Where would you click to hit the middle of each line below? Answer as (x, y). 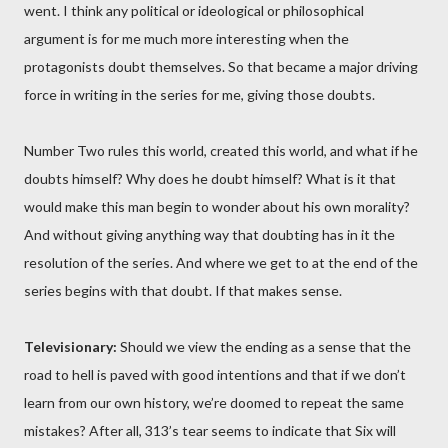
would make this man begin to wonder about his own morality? (217, 206)
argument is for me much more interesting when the (186, 38)
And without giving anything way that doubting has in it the (209, 234)
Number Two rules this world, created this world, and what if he (221, 150)
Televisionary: (70, 346)
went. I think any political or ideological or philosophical (194, 10)
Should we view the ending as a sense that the (264, 346)
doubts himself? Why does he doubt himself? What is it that (210, 178)
